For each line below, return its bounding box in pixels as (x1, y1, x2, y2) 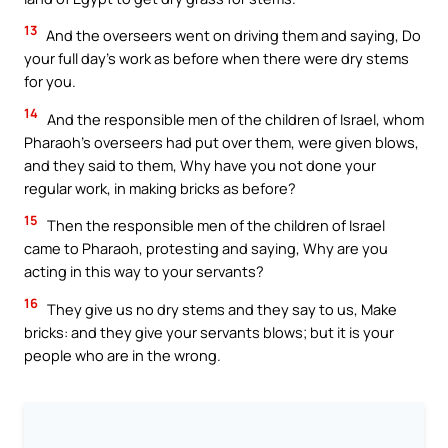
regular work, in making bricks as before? (24, 177, 296, 198)
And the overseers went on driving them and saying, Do (43, 25, 421, 46)
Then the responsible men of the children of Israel (44, 215, 385, 236)
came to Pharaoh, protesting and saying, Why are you (24, 238, 388, 259)
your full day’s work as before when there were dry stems (24, 48, 409, 69)
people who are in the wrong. (24, 344, 221, 365)
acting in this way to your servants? (24, 261, 264, 282)
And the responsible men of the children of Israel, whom (44, 108, 424, 129)
